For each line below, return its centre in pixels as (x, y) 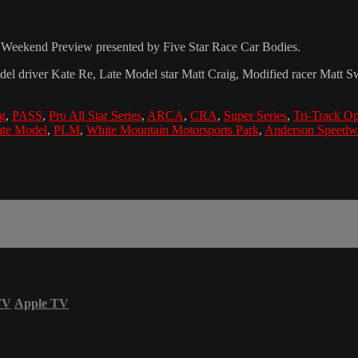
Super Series (255, 116)
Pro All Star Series (95, 116)
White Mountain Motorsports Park (173, 130)
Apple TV (42, 303)
